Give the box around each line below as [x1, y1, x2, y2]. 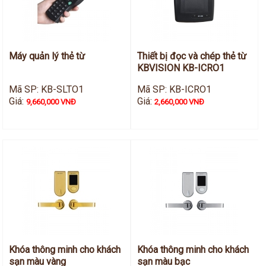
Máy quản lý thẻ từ [9, 50, 85, 62]
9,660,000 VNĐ [26, 97, 77, 107]
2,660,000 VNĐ [154, 97, 204, 107]
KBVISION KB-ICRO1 [137, 62, 224, 74]
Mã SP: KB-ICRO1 [137, 84, 211, 96]
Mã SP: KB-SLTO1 [9, 84, 84, 96]
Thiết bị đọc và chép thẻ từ [137, 50, 246, 62]
